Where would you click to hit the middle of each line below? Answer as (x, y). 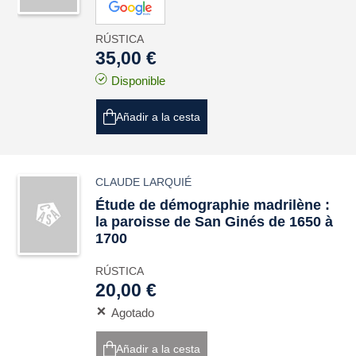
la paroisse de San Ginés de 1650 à (215, 222)
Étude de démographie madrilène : (213, 205)
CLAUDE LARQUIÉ (144, 182)
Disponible (139, 81)
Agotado (133, 313)
